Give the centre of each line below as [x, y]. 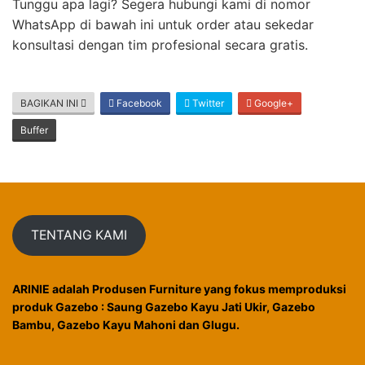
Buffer [34, 130]
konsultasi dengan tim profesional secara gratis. [160, 44]
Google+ [273, 103]
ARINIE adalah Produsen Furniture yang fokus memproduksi [179, 288]
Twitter [207, 103]
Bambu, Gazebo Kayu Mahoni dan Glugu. [126, 324]
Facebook [138, 103]
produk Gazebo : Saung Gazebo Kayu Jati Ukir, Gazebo [164, 306]
